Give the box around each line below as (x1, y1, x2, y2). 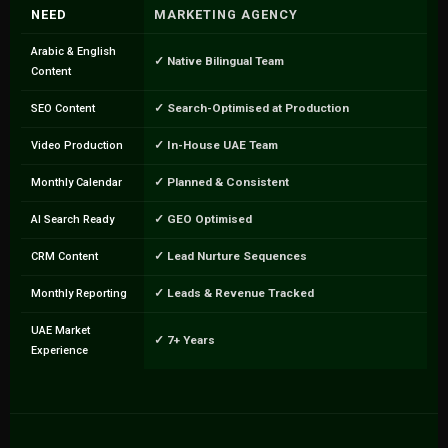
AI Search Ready (30, 213, 114, 226)
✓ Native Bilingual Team (153, 54, 284, 68)
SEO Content (30, 102, 95, 115)
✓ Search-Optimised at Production (153, 101, 349, 115)
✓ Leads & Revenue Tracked (153, 286, 314, 300)
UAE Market (30, 324, 90, 337)
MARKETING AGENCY (153, 7, 299, 22)
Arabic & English (30, 45, 116, 58)
